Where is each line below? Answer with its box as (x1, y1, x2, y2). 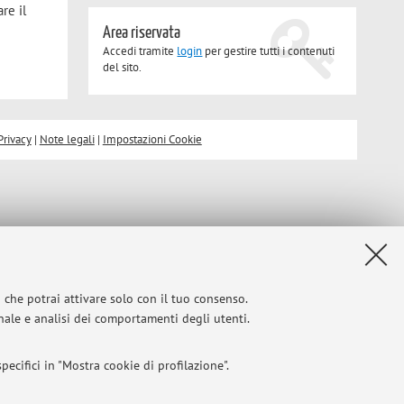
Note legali (39, 131, 95, 147)
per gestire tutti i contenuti (202, 42, 335, 59)
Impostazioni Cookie (102, 131, 202, 147)
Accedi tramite (103, 42, 178, 59)
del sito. (103, 59, 142, 75)
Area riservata (103, 23, 181, 41)
